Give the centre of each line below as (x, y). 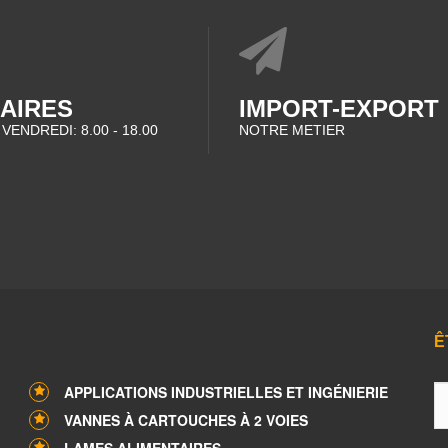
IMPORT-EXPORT (339, 108)
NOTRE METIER (292, 130)
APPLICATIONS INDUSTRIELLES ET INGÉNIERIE (226, 392)
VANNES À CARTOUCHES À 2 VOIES (186, 420)
